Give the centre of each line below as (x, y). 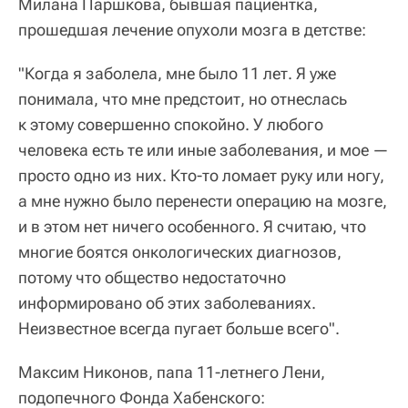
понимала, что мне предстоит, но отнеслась (183, 98)
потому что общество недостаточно (152, 277)
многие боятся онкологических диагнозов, (180, 251)
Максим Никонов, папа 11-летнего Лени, (172, 372)
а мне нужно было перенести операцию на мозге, (203, 200)
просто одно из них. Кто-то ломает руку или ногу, (201, 175)
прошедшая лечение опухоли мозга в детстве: (192, 29)
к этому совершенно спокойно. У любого (171, 124)
